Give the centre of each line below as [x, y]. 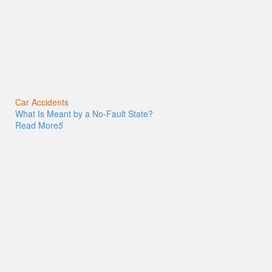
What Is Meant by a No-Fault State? [84, 114]
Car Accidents [42, 102]
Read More [37, 125]
